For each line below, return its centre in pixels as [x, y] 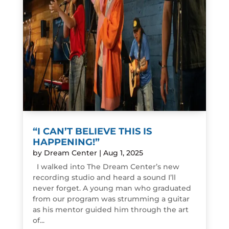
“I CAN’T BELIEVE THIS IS [92, 132]
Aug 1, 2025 [123, 153]
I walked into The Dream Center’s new [106, 167]
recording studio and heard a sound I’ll [104, 178]
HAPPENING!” [66, 142]
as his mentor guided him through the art [110, 210]
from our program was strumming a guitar [111, 199]
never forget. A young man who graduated [112, 188]
